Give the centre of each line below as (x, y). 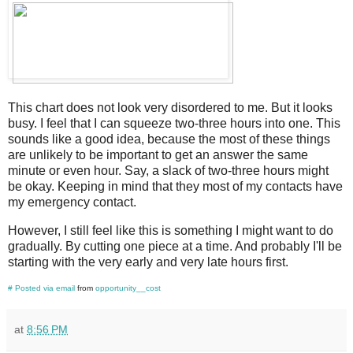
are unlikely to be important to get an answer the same (158, 154)
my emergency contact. (72, 202)
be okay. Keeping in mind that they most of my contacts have (175, 186)
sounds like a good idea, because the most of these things (169, 139)
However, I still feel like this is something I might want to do (171, 230)
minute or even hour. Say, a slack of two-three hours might (168, 170)
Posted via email (45, 288)
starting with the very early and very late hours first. (148, 262)
